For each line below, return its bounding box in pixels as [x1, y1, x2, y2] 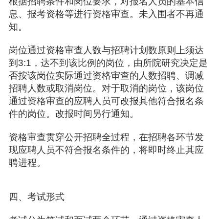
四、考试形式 [8, 192, 67, 202]
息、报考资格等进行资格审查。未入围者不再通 [8, 9, 204, 19]
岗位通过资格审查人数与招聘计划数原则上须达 [8, 45, 204, 55]
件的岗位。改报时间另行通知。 [8, 109, 141, 119]
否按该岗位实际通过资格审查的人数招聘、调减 [8, 70, 204, 81]
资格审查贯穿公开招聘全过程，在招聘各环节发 [8, 132, 204, 142]
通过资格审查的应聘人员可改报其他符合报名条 [8, 96, 204, 106]
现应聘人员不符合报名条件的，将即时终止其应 [8, 145, 204, 155]
